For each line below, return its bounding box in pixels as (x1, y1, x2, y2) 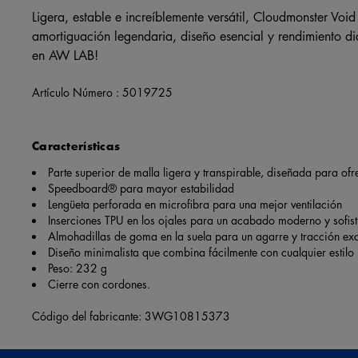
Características (32, 137, 121, 155)
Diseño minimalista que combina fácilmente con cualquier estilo (48, 244, 354, 261)
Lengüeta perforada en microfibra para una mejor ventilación (48, 196, 342, 213)
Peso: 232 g (48, 260, 107, 276)
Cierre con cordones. (48, 276, 150, 292)
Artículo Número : (32, 84, 122, 101)
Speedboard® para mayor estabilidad (48, 180, 234, 197)
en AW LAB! (32, 46, 98, 65)
